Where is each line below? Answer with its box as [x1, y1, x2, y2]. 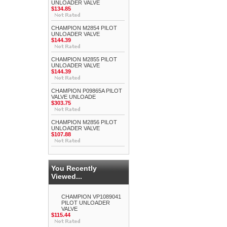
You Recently [51, 164, 97, 172]
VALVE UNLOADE [51, 94, 96, 100]
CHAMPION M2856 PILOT [51, 119, 117, 125]
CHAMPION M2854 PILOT [51, 25, 117, 31]
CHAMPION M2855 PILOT [51, 56, 117, 62]
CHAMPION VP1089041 [61, 194, 121, 200]
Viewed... [51, 172, 82, 180]
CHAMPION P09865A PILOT [51, 88, 122, 94]
